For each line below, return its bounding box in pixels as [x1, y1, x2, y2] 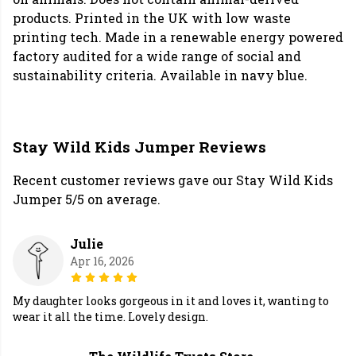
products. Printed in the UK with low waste [13, 10, 291, 27]
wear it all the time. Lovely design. [13, 309, 208, 325]
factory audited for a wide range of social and [13, 48, 301, 65]
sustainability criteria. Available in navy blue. [13, 67, 308, 84]
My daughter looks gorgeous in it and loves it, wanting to [13, 293, 329, 309]
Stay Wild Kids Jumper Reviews [13, 137, 266, 157]
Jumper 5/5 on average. [13, 191, 161, 208]
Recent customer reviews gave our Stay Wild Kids [13, 172, 333, 189]
